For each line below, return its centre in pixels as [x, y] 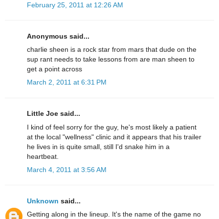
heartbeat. [43, 156]
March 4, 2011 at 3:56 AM [67, 169]
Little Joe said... [54, 114]
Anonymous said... [58, 36]
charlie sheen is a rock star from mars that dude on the [112, 50]
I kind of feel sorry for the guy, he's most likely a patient [112, 127]
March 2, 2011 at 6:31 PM [67, 82]
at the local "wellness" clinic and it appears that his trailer [114, 137]
